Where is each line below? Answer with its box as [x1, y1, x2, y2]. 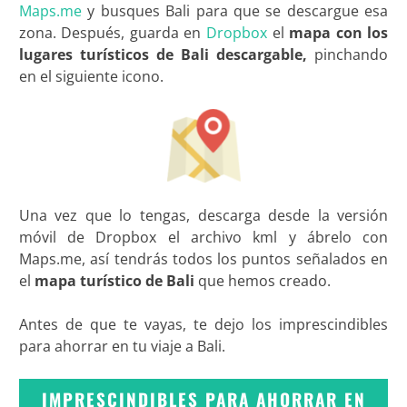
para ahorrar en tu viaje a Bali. [18, 336, 225, 357]
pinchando [314, 45, 389, 65]
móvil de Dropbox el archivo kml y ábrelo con [18, 227, 389, 248]
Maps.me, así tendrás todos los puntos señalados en [18, 249, 389, 270]
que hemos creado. [197, 271, 331, 292]
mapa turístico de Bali [34, 271, 198, 292]
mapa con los [289, 23, 389, 44]
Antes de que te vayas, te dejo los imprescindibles [18, 314, 389, 335]
